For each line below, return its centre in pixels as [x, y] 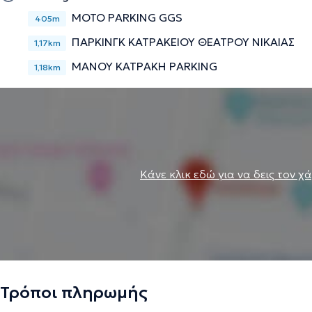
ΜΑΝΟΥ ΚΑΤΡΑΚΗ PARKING [145, 66]
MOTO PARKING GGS [127, 17]
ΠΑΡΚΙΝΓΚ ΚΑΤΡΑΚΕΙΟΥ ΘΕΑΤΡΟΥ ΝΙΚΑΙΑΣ [183, 41]
